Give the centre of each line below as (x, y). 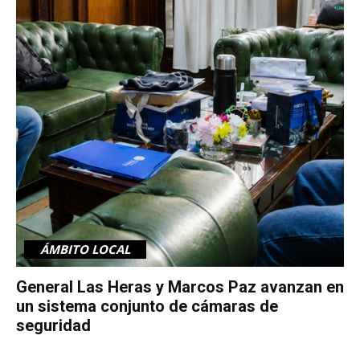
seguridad (53, 325)
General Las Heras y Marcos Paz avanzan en (180, 286)
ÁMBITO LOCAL (85, 249)
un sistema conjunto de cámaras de (147, 306)
